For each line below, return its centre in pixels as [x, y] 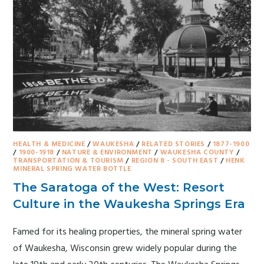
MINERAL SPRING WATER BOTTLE [72, 169]
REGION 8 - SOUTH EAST [175, 161]
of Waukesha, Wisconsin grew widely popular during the [125, 248]
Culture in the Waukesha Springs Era [129, 204]
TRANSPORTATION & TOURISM [68, 161]
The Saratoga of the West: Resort [119, 187]
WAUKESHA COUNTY [197, 152]
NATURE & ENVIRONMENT [107, 152]
